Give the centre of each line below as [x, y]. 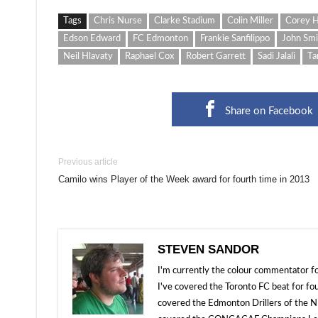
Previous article [88, 162]
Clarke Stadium [185, 21]
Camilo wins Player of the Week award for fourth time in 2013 [184, 179]
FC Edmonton [160, 39]
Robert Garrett [216, 56]
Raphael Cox [149, 56]
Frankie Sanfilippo [235, 39]
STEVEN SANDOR [208, 250]
